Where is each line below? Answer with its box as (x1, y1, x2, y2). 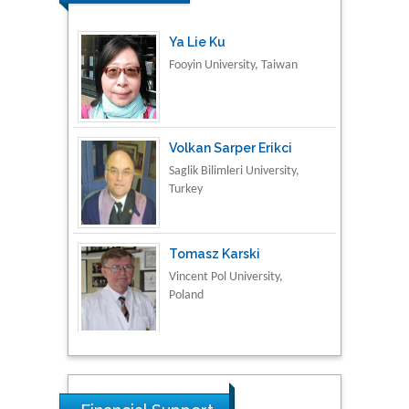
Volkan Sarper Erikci (169, 140, 292, 155)
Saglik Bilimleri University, (169, 163, 299, 178)
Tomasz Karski (169, 246, 260, 261)
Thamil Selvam (169, 351, 263, 367)
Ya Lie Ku (169, 34, 225, 49)
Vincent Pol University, (169, 269, 283, 284)
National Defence (169, 375, 258, 390)
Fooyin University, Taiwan (169, 58, 298, 72)
